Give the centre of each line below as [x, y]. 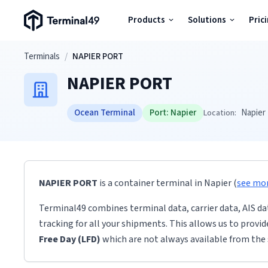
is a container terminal [146, 183]
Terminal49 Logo [54, 15]
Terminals [42, 57]
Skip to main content [48, 51]
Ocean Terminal [105, 113]
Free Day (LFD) [70, 239]
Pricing [28, 118]
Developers [37, 194]
